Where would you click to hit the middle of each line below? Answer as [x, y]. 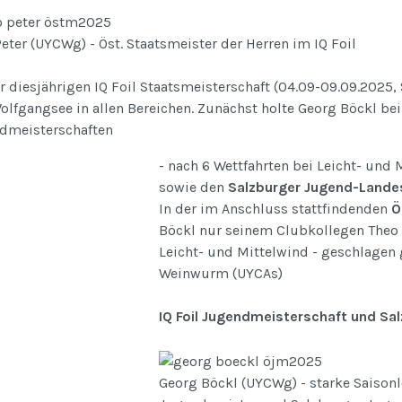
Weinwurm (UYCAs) [220, 274]
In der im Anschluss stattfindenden [275, 209]
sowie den [193, 188]
